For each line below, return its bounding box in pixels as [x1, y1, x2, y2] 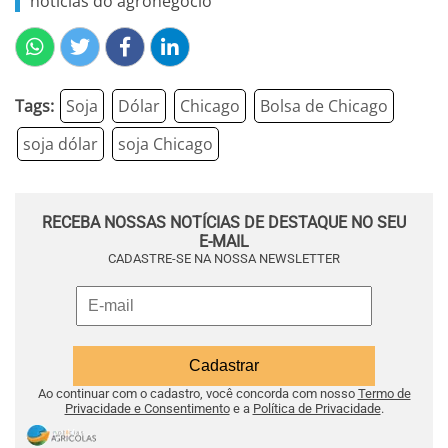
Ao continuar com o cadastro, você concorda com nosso [37, 386, 358, 401]
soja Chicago [118, 133, 213, 155]
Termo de [357, 386, 411, 401]
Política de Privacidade [252, 401, 381, 416]
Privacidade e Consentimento [64, 401, 230, 416]
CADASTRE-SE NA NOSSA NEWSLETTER [108, 251, 340, 266]
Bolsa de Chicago [260, 95, 388, 117]
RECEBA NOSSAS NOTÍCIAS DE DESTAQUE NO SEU [42, 213, 406, 232]
